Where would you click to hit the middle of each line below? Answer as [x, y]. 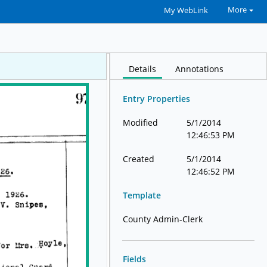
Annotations [200, 69]
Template [142, 195]
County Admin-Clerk [163, 219]
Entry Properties [157, 99]
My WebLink [186, 10]
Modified [141, 123]
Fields [135, 259]
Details [143, 69]
